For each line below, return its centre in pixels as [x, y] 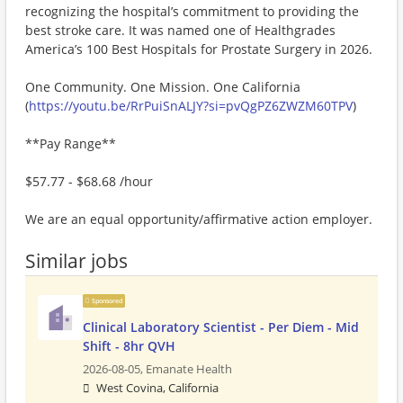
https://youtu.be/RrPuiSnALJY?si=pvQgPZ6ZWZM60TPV [191, 106]
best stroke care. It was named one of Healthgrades [180, 30]
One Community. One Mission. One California [163, 87]
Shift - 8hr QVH [129, 346]
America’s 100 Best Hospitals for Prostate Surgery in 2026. [199, 49]
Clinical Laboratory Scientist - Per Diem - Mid [221, 327]
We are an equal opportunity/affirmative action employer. [199, 219]
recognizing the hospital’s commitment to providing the [192, 11]
